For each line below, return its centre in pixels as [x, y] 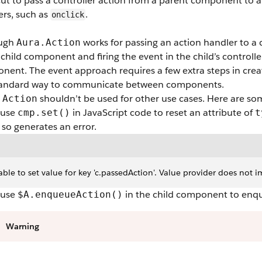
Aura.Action [49, 42]
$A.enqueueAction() [70, 194]
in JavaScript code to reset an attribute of [163, 113]
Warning [23, 226]
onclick [68, 15]
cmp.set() [44, 113]
